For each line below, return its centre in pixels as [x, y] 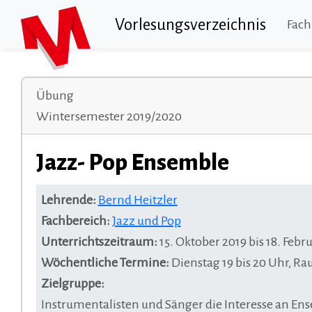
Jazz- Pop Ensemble [133, 163]
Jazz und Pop [146, 220]
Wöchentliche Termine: [105, 262]
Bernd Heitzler [138, 200]
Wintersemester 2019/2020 [109, 116]
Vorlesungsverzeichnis [190, 24]
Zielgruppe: [72, 283]
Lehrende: [68, 200]
